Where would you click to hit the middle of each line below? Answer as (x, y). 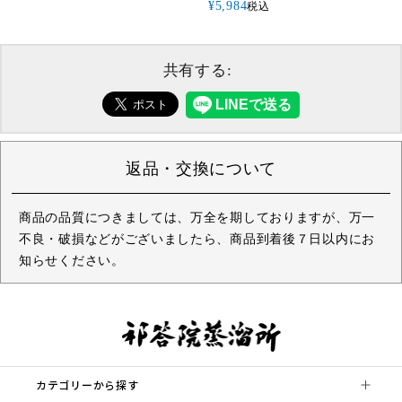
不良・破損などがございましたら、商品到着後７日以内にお (197, 240)
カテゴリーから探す (87, 385)
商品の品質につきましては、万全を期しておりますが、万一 (197, 218)
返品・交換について (201, 169)
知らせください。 (72, 261)
